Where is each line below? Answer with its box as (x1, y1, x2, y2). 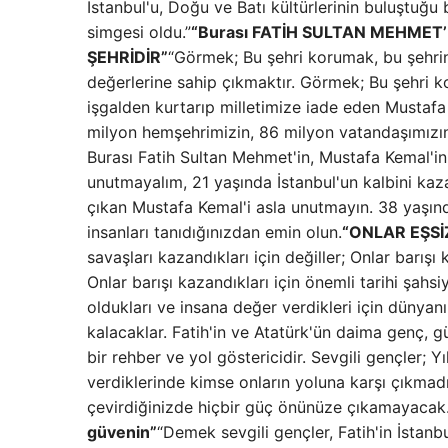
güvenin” (87, 422, 157, 442)
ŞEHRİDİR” (87, 47, 168, 67)
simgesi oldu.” (87, 22, 191, 42)
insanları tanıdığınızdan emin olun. (87, 222, 342, 242)
